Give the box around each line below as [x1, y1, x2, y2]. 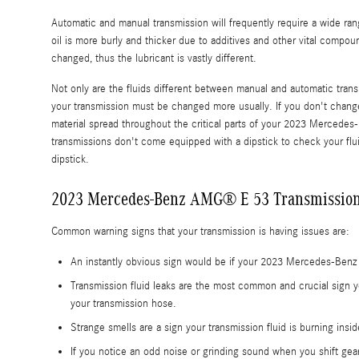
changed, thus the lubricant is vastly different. [51, 52, 256, 66]
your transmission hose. [71, 297, 176, 311]
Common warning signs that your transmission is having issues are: [51, 225, 349, 239]
